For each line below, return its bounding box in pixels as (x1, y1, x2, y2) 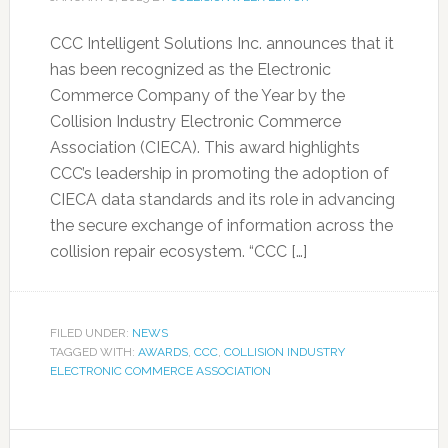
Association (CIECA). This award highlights (49, 138, 360, 157)
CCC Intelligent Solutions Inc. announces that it (49, 34, 394, 53)
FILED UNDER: (49, 326, 132, 340)
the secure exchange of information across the (49, 216, 393, 235)
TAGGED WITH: (49, 345, 138, 359)
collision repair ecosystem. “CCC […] (49, 242, 307, 261)
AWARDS (137, 345, 188, 359)
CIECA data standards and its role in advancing (49, 190, 395, 209)
